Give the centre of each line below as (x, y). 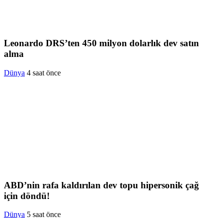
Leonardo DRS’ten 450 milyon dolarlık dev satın (101, 43)
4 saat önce (44, 73)
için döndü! (27, 196)
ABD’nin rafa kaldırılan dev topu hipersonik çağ (101, 185)
